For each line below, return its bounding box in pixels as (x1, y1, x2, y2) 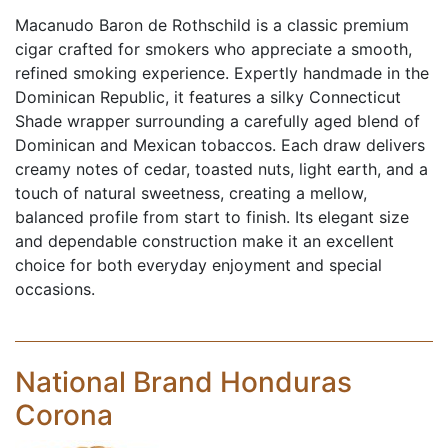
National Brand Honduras (15, 365, 352, 399)
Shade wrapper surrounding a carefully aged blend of (15, 111, 420, 131)
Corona (15, 398, 113, 432)
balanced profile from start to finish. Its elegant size (15, 207, 409, 227)
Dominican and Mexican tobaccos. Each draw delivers (15, 135, 425, 155)
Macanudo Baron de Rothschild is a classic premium (15, 15, 409, 35)
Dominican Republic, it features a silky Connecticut (15, 87, 401, 107)
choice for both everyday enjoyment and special (15, 255, 382, 275)
